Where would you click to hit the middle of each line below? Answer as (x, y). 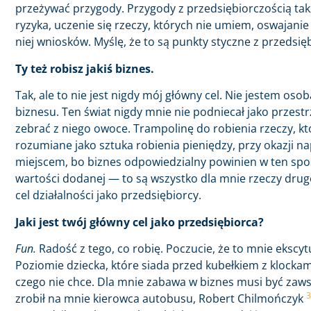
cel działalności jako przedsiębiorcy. (108, 195)
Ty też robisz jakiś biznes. (85, 68)
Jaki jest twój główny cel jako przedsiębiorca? (140, 222)
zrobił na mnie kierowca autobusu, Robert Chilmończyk (161, 298)
